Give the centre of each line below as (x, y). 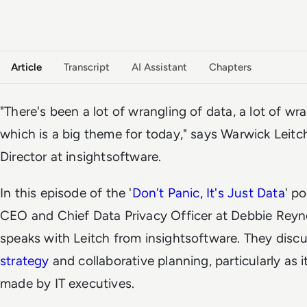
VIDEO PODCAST (58, 7)
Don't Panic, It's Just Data (208, 193)
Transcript (87, 67)
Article (26, 67)
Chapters (230, 67)
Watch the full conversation (115, 25)
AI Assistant (159, 67)
